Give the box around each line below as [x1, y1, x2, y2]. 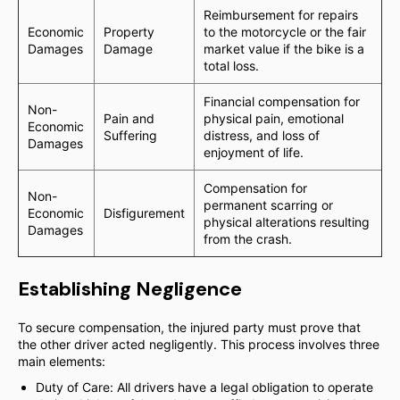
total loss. [204, 58, 259, 73]
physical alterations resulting [204, 214, 370, 229]
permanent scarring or [204, 197, 333, 212]
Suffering [104, 128, 157, 143]
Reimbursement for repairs [204, 7, 358, 22]
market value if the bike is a [204, 41, 364, 56]
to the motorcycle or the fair [204, 24, 366, 39]
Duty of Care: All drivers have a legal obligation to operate [36, 379, 373, 395]
